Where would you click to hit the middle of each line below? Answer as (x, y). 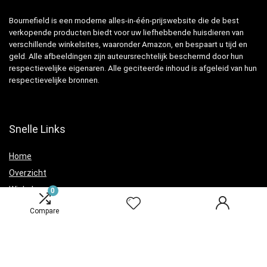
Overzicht (28, 173)
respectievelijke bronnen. (54, 80)
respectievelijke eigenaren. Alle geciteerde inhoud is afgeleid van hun (133, 69)
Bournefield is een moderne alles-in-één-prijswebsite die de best (124, 21)
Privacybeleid (34, 257)
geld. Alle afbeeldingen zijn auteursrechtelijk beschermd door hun (126, 57)
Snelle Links (37, 129)
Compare (45, 211)
